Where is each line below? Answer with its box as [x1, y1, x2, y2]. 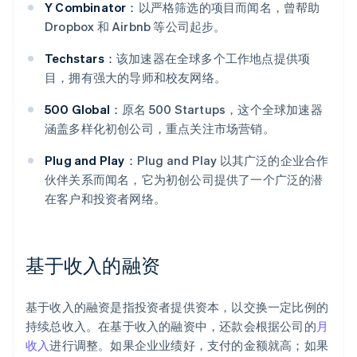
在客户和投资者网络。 [45, 190, 166, 207]
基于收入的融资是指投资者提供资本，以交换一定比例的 [25, 299, 329, 316]
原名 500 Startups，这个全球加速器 [122, 101, 323, 118]
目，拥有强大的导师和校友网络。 [45, 69, 226, 86]
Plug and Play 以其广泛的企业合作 [136, 152, 329, 169]
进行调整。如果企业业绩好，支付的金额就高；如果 [49, 337, 329, 354]
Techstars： [45, 50, 116, 67]
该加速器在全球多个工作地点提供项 [116, 50, 311, 67]
